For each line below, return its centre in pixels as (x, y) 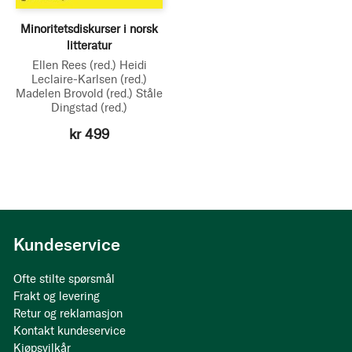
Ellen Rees (60, 65)
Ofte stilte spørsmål (64, 279)
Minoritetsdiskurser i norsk (89, 29)
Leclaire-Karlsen (76, 79)
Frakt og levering (57, 296)
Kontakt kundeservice (70, 331)
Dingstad (76, 108)
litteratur (89, 46)
